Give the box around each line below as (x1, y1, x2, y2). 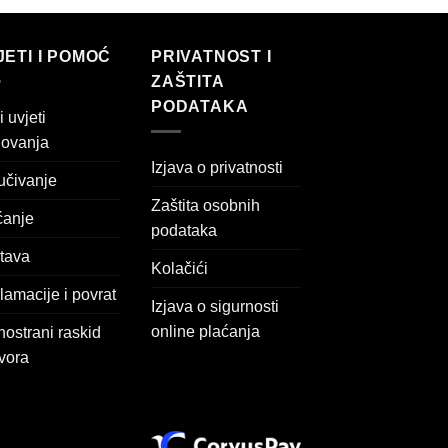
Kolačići (151, 259, 208, 277)
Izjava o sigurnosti (151, 297, 279, 315)
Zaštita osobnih (151, 196, 260, 214)
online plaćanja (151, 322, 260, 340)
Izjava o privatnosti (151, 158, 283, 176)
